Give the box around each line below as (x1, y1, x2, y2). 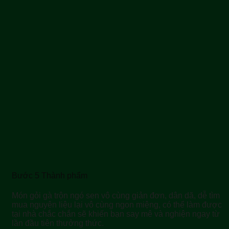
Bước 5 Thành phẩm (12, 171, 87, 180)
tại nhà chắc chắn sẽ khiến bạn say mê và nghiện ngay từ (12, 210, 220, 219)
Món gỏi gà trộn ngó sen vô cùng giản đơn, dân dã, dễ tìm (12, 191, 220, 200)
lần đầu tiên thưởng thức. (12, 219, 104, 228)
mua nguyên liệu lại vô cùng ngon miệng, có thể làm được (12, 200, 222, 210)
